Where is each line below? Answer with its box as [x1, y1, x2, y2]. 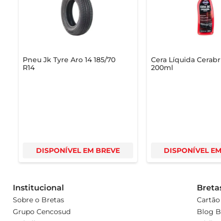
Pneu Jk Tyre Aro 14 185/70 [23, 55, 115, 64]
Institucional [12, 183, 64, 192]
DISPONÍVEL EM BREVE [36, 146, 120, 155]
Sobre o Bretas [12, 195, 64, 204]
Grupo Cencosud [12, 207, 71, 216]
